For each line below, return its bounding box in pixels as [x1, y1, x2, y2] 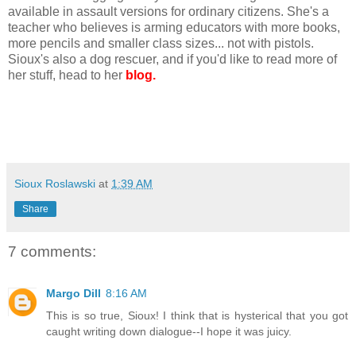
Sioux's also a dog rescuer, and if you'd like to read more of [8, 52, 337, 67]
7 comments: [8, 243, 96, 261]
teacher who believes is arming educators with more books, [8, 21, 340, 35]
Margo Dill [46, 286, 101, 300]
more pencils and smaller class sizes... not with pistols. [8, 37, 314, 51]
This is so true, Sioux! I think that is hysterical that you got [46, 308, 348, 322]
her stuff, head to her [8, 68, 126, 83]
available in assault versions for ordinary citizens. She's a [8, 5, 329, 19]
